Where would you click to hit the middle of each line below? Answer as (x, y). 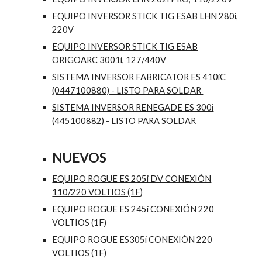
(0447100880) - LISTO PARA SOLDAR (128, 90)
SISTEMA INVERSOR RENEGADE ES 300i (133, 107)
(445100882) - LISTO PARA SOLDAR (124, 120)
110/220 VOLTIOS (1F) (98, 192)
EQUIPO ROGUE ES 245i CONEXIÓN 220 (133, 209)
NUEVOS (80, 157)
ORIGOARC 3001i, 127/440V (110, 60)
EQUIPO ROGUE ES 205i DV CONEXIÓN (132, 178)
